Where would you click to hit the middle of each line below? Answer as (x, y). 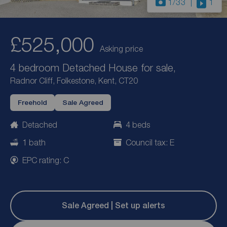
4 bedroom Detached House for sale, (93, 68)
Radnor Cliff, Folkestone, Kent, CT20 (74, 81)
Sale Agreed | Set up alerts (113, 206)
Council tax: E (150, 143)
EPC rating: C (46, 160)
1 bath (34, 143)
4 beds (138, 125)
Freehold (32, 103)
